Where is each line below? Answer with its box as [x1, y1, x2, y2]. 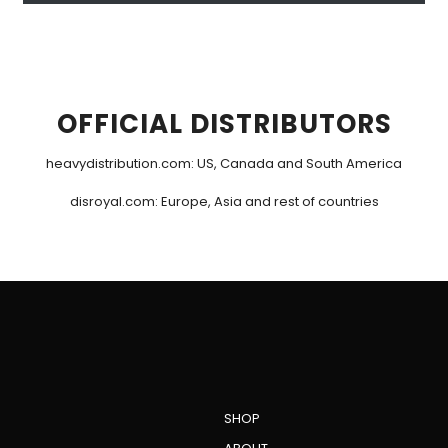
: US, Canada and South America [191, 153, 402, 173]
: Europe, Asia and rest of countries [154, 191, 379, 211]
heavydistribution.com [46, 153, 191, 173]
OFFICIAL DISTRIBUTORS [56, 105, 392, 142]
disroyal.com [69, 191, 155, 211]
